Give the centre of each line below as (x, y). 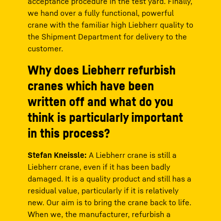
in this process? (69, 133)
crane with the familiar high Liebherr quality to (110, 25)
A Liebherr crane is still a (133, 155)
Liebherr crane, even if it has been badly (99, 167)
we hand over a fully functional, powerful (101, 13)
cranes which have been (91, 86)
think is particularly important (105, 117)
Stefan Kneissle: (58, 155)
